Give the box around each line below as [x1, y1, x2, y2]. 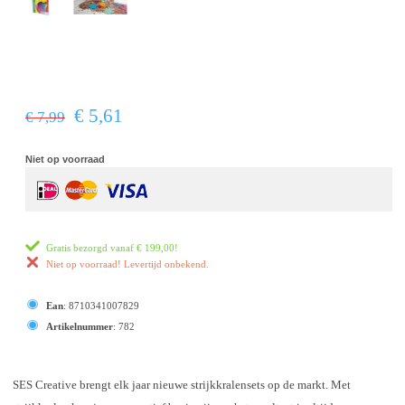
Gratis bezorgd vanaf [46, 241, 137, 253]
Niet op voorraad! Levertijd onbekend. [46, 258, 209, 269]
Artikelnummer [46, 320, 113, 332]
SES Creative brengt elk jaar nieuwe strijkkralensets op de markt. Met [13, 378, 351, 391]
